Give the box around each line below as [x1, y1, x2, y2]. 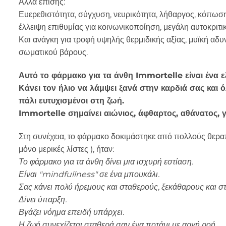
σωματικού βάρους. [19, 47, 88, 58]
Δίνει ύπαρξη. [19, 194, 67, 204]
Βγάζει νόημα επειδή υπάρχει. [19, 207, 124, 217]
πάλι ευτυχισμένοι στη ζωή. [19, 96, 124, 106]
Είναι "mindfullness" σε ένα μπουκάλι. [19, 169, 159, 179]
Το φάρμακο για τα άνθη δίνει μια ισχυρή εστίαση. [19, 156, 193, 166]
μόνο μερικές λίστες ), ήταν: [19, 144, 114, 154]
